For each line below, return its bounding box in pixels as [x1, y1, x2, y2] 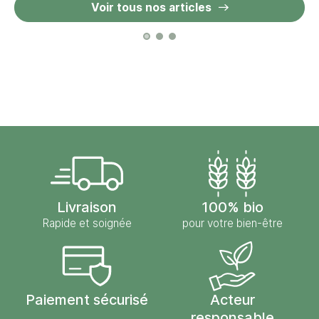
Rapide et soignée [42, 216, 132, 231]
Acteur [209, 291, 255, 309]
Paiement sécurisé [26, 291, 148, 309]
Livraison [57, 199, 117, 216]
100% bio [201, 199, 263, 216]
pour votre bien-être [182, 216, 283, 231]
